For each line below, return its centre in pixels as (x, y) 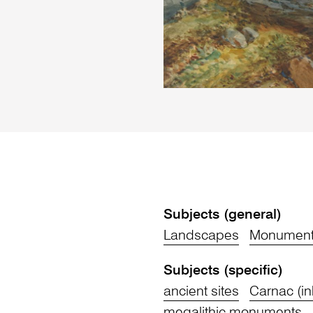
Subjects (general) (223, 216)
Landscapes (201, 236)
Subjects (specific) (223, 271)
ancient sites (201, 292)
